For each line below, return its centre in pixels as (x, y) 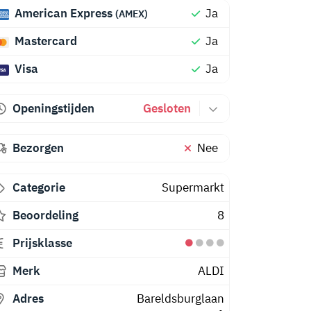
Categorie (39, 187)
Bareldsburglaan (180, 299)
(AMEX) (131, 14)
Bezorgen (38, 148)
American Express (63, 13)
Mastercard (44, 41)
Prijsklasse (42, 243)
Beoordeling (45, 215)
